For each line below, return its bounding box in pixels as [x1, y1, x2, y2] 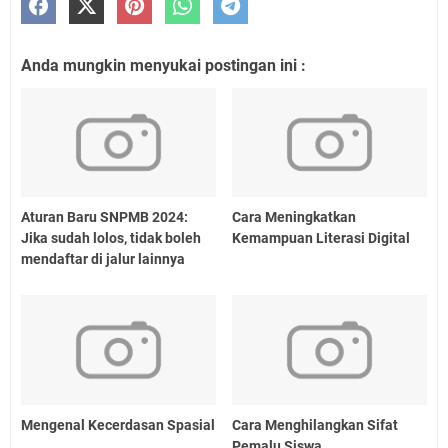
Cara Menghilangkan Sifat [232, 416, 399, 433]
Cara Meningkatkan [232, 209, 357, 226]
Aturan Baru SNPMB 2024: [21, 209, 188, 226]
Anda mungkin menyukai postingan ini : [21, 55, 306, 75]
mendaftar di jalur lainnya [21, 251, 185, 268]
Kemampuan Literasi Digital [232, 230, 411, 247]
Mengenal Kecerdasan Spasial [21, 416, 215, 433]
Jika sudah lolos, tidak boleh [21, 230, 201, 247]
